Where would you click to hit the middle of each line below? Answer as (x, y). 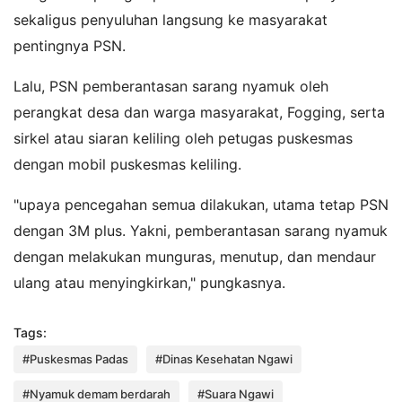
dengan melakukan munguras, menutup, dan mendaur (195, 256)
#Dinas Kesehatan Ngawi (224, 358)
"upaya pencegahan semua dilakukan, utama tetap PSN (201, 204)
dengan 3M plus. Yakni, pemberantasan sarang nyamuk (201, 230)
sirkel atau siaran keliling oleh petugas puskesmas (183, 138)
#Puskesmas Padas (75, 358)
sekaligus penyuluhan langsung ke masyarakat (170, 19)
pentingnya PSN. (70, 45)
